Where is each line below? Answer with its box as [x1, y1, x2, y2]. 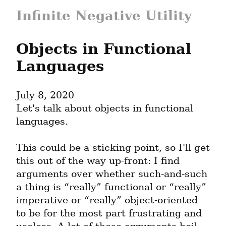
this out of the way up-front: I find [16, 155, 180, 167]
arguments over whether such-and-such [16, 168, 207, 180]
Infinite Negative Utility [16, 8, 192, 23]
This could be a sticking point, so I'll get [16, 142, 210, 154]
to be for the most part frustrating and [16, 207, 202, 219]
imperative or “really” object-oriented [16, 194, 198, 206]
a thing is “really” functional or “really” [16, 181, 206, 193]
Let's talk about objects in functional [16, 102, 193, 115]
